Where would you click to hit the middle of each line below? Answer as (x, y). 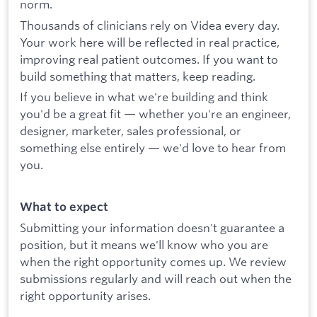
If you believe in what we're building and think (144, 97)
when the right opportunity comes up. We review (153, 262)
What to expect (64, 207)
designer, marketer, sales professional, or (131, 131)
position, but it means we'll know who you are (144, 245)
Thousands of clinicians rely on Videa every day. (150, 25)
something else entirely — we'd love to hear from (153, 148)
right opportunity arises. (85, 296)
